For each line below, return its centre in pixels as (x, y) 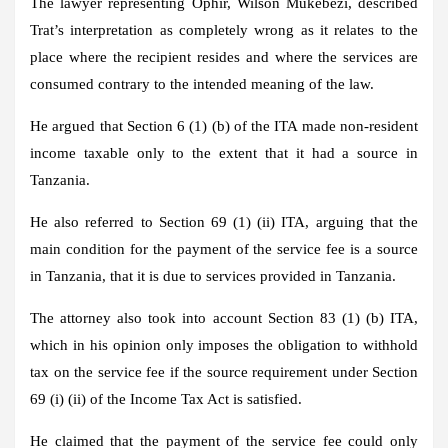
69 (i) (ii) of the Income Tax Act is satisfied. (166, 398)
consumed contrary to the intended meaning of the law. (202, 83)
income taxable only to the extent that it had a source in (224, 152)
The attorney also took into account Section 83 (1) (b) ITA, (224, 317)
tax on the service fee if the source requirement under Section (224, 371)
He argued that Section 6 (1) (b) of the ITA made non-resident (224, 125)
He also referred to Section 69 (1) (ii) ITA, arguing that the (224, 221)
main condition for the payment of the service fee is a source (224, 248)
